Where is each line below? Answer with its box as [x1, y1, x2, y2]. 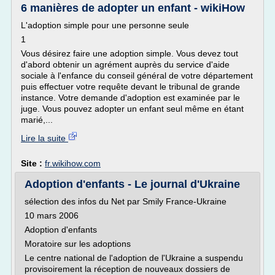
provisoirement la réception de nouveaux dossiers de [25, 264, 230, 274]
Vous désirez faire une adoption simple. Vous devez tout [21, 48, 238, 58]
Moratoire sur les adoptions [25, 239, 131, 249]
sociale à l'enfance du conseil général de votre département [21, 71, 253, 80]
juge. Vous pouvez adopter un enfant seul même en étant [21, 104, 244, 114]
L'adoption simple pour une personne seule [21, 20, 189, 30]
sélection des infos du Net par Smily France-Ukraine [25, 196, 227, 206]
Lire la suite [21, 133, 68, 143]
